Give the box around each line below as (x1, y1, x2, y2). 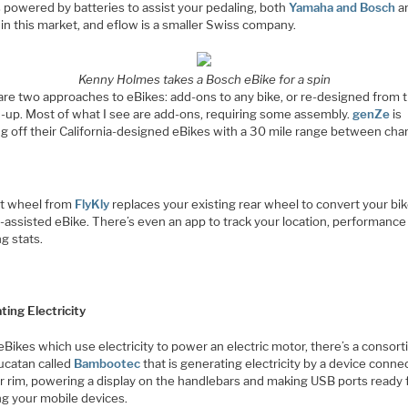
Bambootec (74, 356, 141, 372)
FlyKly (75, 196, 110, 211)
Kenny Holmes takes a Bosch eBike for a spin (77, 71, 331, 87)
